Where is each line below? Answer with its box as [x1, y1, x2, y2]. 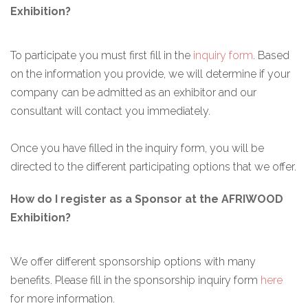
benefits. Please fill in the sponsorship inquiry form [10, 273, 261, 287]
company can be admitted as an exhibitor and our [10, 85, 256, 99]
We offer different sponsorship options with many [10, 254, 256, 268]
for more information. [10, 291, 115, 305]
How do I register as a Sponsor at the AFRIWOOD [10, 192, 283, 206]
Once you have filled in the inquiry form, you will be [10, 141, 264, 155]
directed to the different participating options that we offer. [10, 159, 296, 173]
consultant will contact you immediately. [10, 104, 210, 118]
